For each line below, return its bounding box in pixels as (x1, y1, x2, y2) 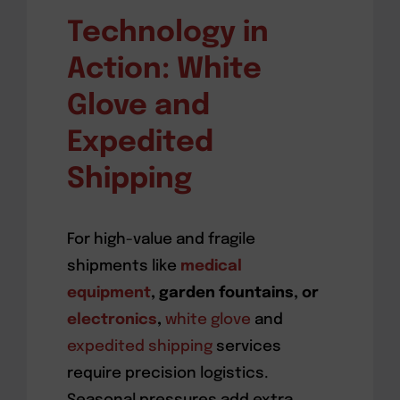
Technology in (66, 18, 269, 48)
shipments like (66, 258, 180, 274)
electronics (66, 312, 157, 328)
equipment (66, 285, 151, 301)
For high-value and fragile (66, 231, 255, 247)
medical (179, 258, 242, 274)
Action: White (66, 54, 262, 85)
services (212, 338, 281, 354)
